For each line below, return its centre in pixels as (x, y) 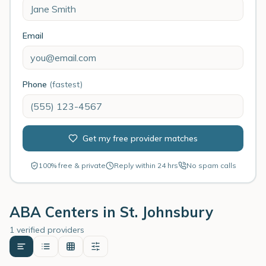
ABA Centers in (65, 212)
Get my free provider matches (140, 138)
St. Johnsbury (167, 212)
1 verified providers (47, 230)
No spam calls (211, 165)
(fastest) (66, 84)
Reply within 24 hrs (146, 165)
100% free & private (72, 165)
